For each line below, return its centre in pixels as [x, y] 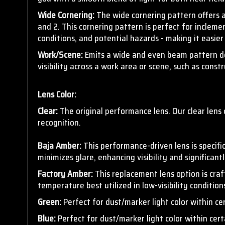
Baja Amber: [60, 145]
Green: [49, 202]
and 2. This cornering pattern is [94, 26]
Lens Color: [57, 94]
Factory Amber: [65, 174]
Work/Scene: [60, 54]
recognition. [60, 122]
